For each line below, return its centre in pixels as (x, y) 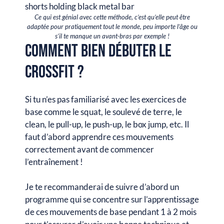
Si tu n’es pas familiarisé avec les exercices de (106, 99)
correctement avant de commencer (89, 149)
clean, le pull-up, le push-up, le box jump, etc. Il (107, 124)
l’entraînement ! (55, 161)
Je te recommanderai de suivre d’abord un (102, 187)
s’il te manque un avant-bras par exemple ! (112, 36)
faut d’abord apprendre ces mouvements (99, 136)
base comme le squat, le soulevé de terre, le (103, 111)
